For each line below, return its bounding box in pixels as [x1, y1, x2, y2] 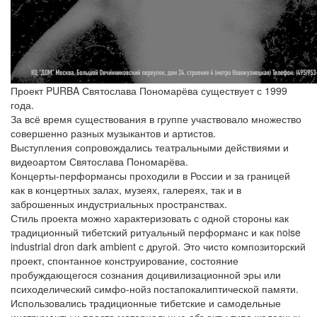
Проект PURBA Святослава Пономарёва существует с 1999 [11, 83, 287, 98]
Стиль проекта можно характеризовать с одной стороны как [11, 211, 289, 225]
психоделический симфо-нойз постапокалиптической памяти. [11, 282, 299, 296]
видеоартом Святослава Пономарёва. [11, 154, 188, 168]
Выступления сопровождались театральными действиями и [11, 140, 289, 154]
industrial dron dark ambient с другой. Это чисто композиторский [11, 239, 306, 253]
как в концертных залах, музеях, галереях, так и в [11, 183, 241, 197]
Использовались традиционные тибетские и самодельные [11, 296, 281, 310]
